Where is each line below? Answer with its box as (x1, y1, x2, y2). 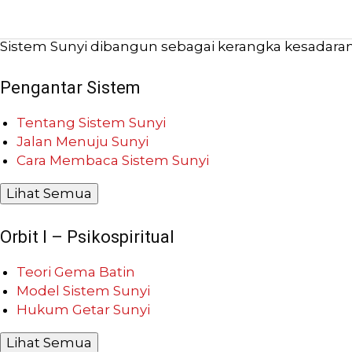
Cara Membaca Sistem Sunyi (16, 152, 209, 168)
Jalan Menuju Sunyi (16, 133, 148, 149)
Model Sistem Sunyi (16, 282, 150, 299)
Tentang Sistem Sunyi (16, 114, 166, 130)
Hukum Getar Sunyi (16, 301, 150, 317)
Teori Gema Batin (16, 263, 135, 280)
